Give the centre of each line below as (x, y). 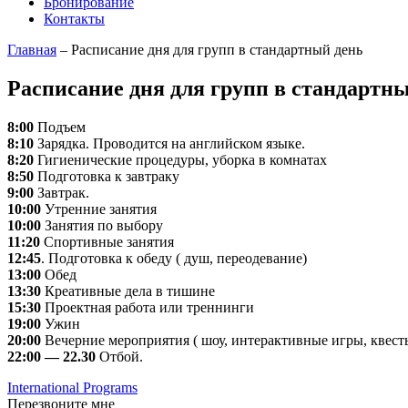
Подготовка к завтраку (107, 176)
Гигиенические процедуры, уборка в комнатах (180, 159)
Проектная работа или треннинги (148, 307)
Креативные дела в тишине (128, 291)
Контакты (74, 19)
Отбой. (119, 356)
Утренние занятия (99, 209)
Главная (32, 50)
